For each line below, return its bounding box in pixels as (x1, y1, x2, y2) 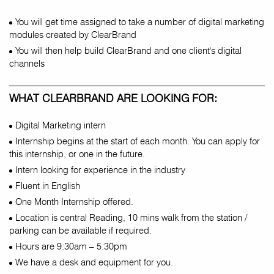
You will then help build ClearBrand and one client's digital (15, 45, 242, 56)
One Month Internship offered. (15, 196, 133, 207)
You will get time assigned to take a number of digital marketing (15, 17, 264, 28)
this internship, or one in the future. (9, 149, 145, 160)
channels (9, 58, 45, 69)
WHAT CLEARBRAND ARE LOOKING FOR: (9, 92, 217, 105)
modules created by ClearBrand (9, 29, 136, 40)
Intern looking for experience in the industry (15, 165, 185, 176)
